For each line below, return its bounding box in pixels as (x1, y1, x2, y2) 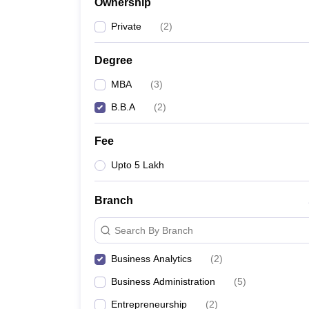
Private (111, 21, 141, 32)
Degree (94, 54, 132, 66)
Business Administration (111, 276, 215, 287)
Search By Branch (114, 224, 193, 236)
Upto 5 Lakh (111, 159, 164, 170)
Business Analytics (111, 253, 192, 264)
